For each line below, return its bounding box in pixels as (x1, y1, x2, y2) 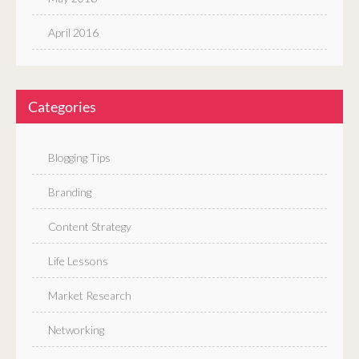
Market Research (48, 288, 131, 303)
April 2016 (48, 26, 99, 40)
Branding (48, 185, 91, 200)
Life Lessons (48, 254, 108, 268)
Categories (28, 98, 96, 116)
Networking (48, 323, 104, 337)
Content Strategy (48, 220, 131, 234)
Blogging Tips (48, 151, 111, 165)
